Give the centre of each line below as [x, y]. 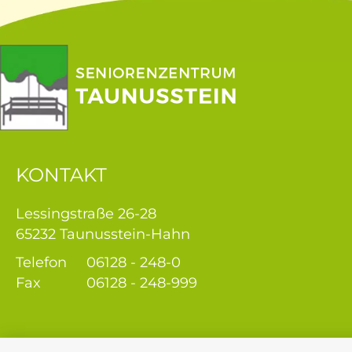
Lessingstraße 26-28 [86, 213]
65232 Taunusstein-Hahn [103, 234]
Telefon [41, 262]
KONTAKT [61, 174]
